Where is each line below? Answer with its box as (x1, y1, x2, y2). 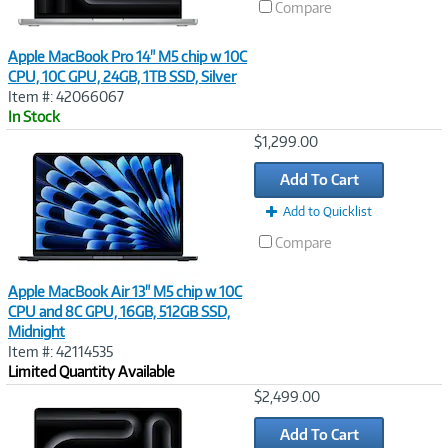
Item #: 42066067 (8, 88, 124, 105)
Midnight (8, 323, 65, 340)
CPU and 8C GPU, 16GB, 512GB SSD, (8, 303, 230, 320)
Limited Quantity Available (8, 363, 175, 380)
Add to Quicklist (283, 204, 372, 219)
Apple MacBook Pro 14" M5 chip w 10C (8, 48, 247, 65)
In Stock (8, 108, 60, 125)
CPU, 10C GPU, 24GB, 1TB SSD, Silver (8, 68, 236, 85)
